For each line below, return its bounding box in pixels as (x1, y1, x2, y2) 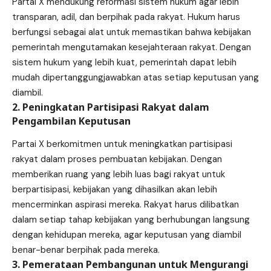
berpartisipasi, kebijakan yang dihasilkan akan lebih (12, 183, 217, 196)
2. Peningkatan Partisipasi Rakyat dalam (12, 100, 209, 114)
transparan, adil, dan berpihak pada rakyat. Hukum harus (12, 10, 240, 23)
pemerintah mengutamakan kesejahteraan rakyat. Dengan (12, 41, 251, 53)
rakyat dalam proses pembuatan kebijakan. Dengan (12, 153, 222, 166)
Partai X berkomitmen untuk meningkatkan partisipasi (12, 138, 232, 151)
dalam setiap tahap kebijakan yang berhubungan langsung (12, 214, 250, 226)
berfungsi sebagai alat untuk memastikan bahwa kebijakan (12, 25, 251, 38)
